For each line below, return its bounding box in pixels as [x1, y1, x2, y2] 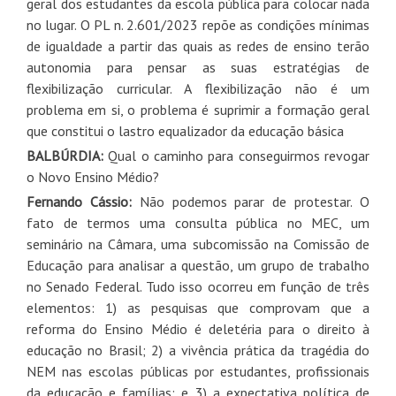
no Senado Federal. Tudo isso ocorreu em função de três [27, 277, 369, 295]
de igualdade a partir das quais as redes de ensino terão [27, 36, 369, 55]
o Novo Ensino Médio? [27, 167, 159, 186]
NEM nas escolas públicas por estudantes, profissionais [27, 362, 369, 380]
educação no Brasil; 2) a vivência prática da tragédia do [27, 340, 369, 359]
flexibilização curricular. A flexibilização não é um [27, 79, 369, 97]
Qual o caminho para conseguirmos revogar [108, 146, 370, 164]
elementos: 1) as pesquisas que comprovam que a [27, 298, 369, 316]
